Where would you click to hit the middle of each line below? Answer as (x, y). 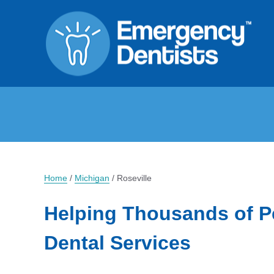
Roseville (134, 178)
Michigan (92, 178)
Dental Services (117, 243)
